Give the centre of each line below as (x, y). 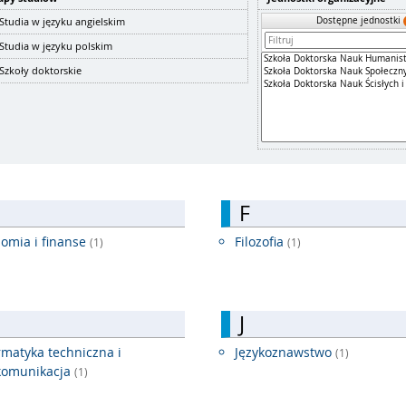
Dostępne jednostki (360, 20)
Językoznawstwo (285, 353)
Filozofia (261, 242)
